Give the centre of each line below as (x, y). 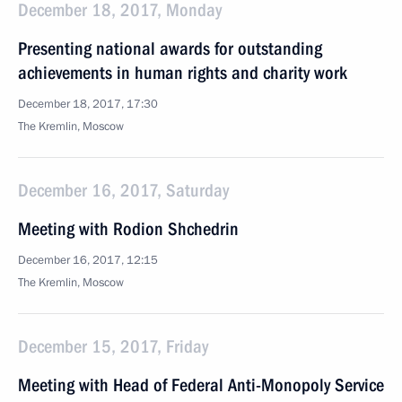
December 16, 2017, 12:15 (88, 260)
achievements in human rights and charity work (183, 73)
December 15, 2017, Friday (113, 346)
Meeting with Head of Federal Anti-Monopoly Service (201, 385)
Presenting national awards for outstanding (170, 48)
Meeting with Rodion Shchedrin (128, 229)
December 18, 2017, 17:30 (88, 104)
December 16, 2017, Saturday (123, 190)
